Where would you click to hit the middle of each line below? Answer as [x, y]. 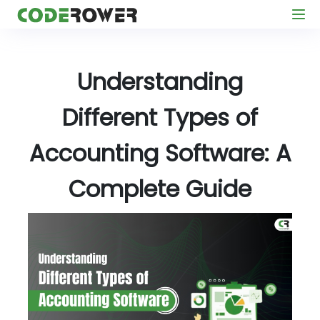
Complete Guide [160, 189]
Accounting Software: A [160, 153]
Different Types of [160, 117]
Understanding [160, 82]
